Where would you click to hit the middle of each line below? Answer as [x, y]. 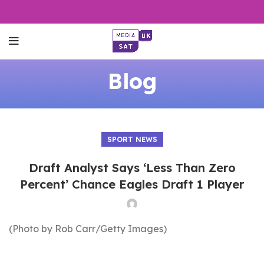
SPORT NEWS [132, 139]
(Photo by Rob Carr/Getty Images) [88, 229]
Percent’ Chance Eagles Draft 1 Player [132, 184]
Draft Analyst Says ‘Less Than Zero [132, 168]
